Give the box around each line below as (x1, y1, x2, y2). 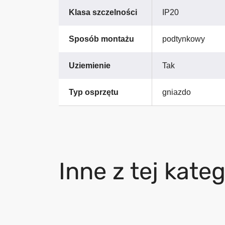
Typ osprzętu (69, 88, 119, 97)
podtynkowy (162, 35, 205, 44)
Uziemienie (69, 61, 110, 70)
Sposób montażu (69, 35, 134, 44)
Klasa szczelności (69, 8, 137, 17)
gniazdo (162, 88, 191, 97)
